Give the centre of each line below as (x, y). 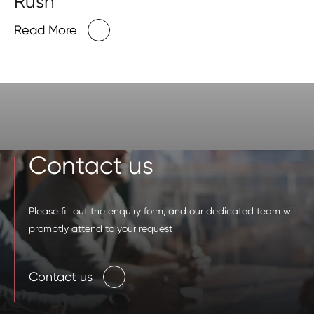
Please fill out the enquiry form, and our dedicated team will (163, 211)
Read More (46, 29)
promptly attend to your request (101, 228)
